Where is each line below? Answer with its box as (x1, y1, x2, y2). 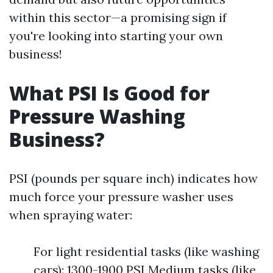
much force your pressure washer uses (9, 189, 233, 204)
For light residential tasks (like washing (34, 244, 259, 259)
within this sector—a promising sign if (9, 10, 227, 25)
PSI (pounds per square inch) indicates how (9, 171, 258, 186)
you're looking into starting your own (9, 28, 223, 43)
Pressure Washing (9, 103, 185, 129)
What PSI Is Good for (9, 80, 210, 106)
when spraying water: (9, 207, 132, 222)
